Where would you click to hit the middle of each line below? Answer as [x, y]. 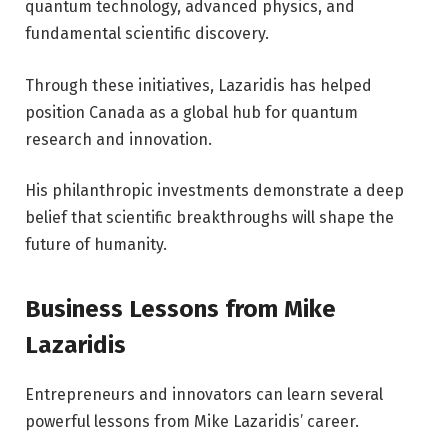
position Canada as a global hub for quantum [191, 112]
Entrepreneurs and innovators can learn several [204, 394]
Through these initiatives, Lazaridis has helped [198, 85]
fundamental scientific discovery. [147, 33]
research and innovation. [118, 139]
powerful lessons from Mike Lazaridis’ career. [192, 421]
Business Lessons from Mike [180, 308]
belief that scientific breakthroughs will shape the [209, 218]
